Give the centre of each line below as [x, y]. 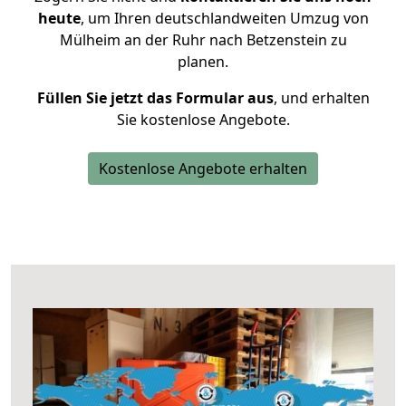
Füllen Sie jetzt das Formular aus [155, 98]
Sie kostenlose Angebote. [203, 120]
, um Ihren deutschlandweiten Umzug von [224, 18]
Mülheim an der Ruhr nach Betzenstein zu [203, 40]
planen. [203, 62]
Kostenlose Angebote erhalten [203, 169]
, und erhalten [321, 98]
